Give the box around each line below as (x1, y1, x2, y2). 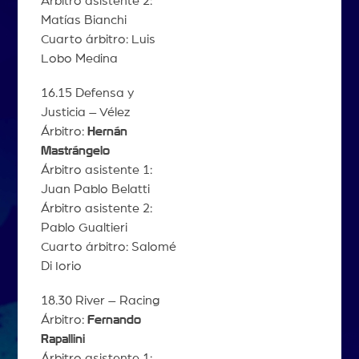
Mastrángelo (40, 144, 110, 158)
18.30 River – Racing (40, 294, 159, 308)
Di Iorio (40, 260, 82, 273)
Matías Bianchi (40, 14, 127, 27)
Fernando (87, 313, 141, 327)
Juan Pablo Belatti (40, 183, 150, 196)
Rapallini (40, 333, 85, 346)
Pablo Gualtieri (40, 221, 127, 235)
